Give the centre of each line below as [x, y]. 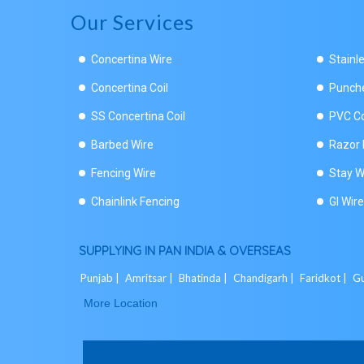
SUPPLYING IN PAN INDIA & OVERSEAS [185, 251]
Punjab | [101, 278]
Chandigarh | [265, 278]
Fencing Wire [123, 173]
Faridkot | [325, 278]
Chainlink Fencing [135, 201]
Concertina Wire [132, 59]
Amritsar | [150, 278]
